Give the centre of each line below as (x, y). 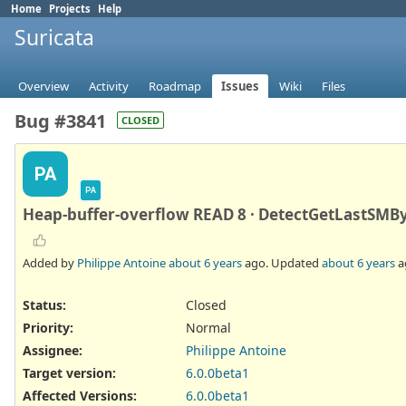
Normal (208, 327)
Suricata (54, 37)
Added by (50, 262)
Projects (70, 9)
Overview (43, 87)
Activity (109, 87)
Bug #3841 (60, 121)
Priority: (48, 327)
